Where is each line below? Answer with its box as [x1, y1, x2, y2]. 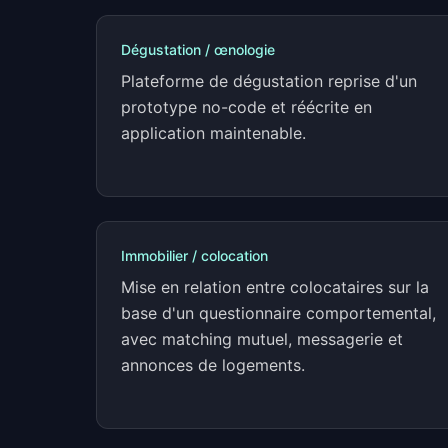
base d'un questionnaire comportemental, [121, 303, 436, 323]
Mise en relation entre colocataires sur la [121, 277, 429, 297]
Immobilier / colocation [121, 247, 268, 264]
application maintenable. [121, 123, 306, 143]
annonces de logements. [121, 355, 305, 375]
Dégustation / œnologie [121, 41, 275, 58]
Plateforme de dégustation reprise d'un [121, 71, 417, 91]
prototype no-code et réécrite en [121, 97, 372, 117]
